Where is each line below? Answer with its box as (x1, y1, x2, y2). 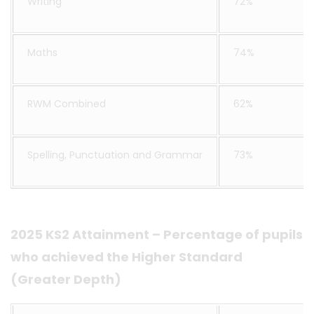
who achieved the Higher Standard (11, 248, 243, 266)
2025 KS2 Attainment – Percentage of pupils (11, 226, 303, 243)
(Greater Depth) (11, 271, 121, 288)
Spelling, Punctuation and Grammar (27, 148, 203, 162)
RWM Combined (27, 97, 106, 111)
